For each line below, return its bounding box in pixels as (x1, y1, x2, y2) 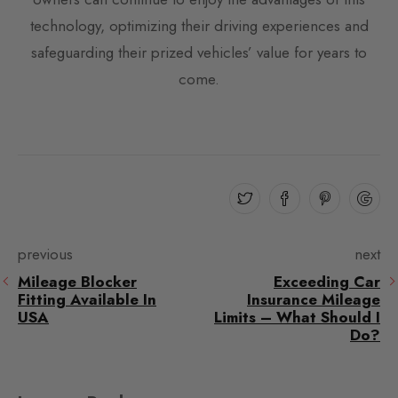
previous (18, 243, 73, 265)
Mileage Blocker (18, 270, 137, 292)
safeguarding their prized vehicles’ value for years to (31, 41, 367, 63)
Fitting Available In (18, 288, 156, 310)
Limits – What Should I (214, 306, 380, 328)
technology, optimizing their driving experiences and (29, 14, 369, 36)
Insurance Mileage (247, 288, 380, 310)
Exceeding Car (274, 270, 380, 292)
